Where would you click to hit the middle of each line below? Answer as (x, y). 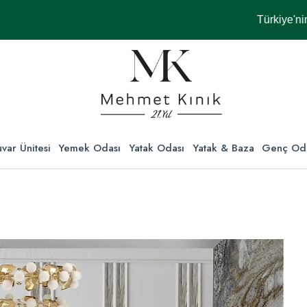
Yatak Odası (157, 148)
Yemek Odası (90, 148)
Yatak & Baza (223, 148)
